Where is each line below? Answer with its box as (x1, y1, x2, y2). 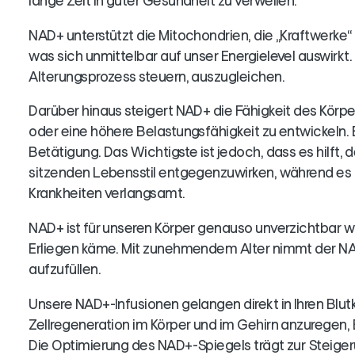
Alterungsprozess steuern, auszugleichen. (29, 67, 284, 86)
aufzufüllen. (29, 261, 101, 279)
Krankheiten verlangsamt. (29, 185, 185, 203)
